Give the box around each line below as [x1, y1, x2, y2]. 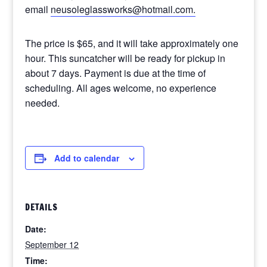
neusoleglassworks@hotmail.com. [51, 2, 196, 16]
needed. [25, 96, 60, 110]
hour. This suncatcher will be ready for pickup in [25, 51, 226, 65]
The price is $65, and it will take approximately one [25, 36, 239, 50]
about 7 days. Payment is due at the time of [25, 66, 206, 80]
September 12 [25, 238, 79, 250]
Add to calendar [54, 152, 120, 164]
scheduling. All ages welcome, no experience [25, 81, 217, 95]
